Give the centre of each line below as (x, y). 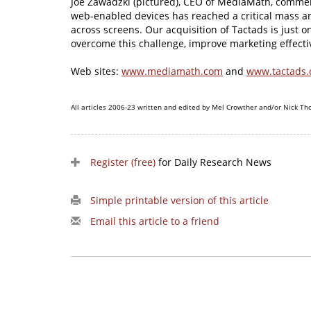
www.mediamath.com (172, 72)
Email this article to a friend (155, 221)
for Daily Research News (213, 162)
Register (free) (123, 162)
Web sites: (96, 72)
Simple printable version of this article (179, 201)
